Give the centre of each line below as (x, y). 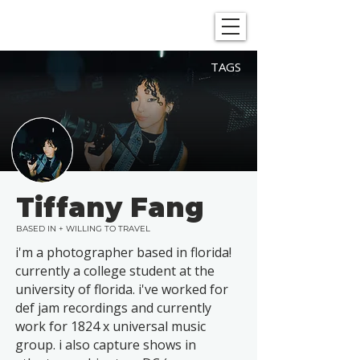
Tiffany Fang (110, 207)
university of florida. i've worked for (122, 289)
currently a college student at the (115, 271)
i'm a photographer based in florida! (123, 252)
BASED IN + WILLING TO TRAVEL (83, 229)
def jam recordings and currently (113, 308)
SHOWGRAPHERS (107, 25)
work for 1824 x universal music (110, 326)
